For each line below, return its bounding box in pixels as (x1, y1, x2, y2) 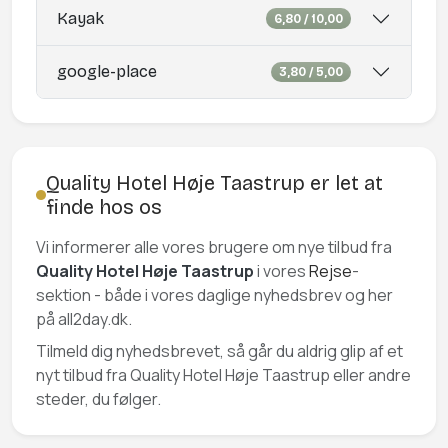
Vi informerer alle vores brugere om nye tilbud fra (36, 236, 392, 259)
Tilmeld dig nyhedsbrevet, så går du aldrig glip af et (36, 340, 403, 363)
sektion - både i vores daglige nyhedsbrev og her (36, 284, 393, 307)
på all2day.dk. (36, 308, 132, 331)
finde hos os (45, 195, 162, 220)
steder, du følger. (36, 388, 161, 411)
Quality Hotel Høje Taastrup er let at (45, 171, 383, 196)
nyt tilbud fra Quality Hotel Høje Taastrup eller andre (36, 364, 411, 387)
